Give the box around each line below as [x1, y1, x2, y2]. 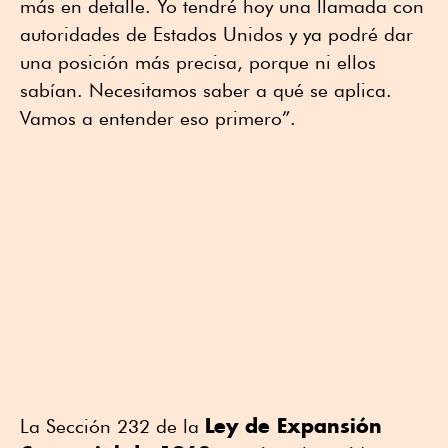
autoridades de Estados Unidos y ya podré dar [20, 22, 413, 45]
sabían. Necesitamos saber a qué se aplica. [20, 78, 392, 101]
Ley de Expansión [205, 412, 382, 438]
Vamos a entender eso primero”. [20, 106, 296, 129]
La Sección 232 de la [20, 414, 205, 437]
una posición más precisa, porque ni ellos [20, 50, 376, 73]
